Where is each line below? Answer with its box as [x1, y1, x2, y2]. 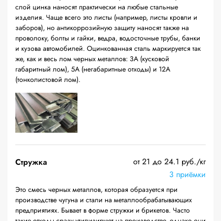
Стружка [15, 156, 47, 168]
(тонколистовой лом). [15, 74, 80, 84]
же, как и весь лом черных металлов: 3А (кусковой [15, 54, 169, 64]
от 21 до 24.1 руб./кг [133, 156, 206, 167]
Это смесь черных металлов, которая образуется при [15, 184, 178, 194]
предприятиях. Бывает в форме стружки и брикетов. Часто [15, 205, 190, 215]
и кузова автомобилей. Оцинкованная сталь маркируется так [15, 43, 201, 53]
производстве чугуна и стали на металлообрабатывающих [15, 195, 192, 205]
